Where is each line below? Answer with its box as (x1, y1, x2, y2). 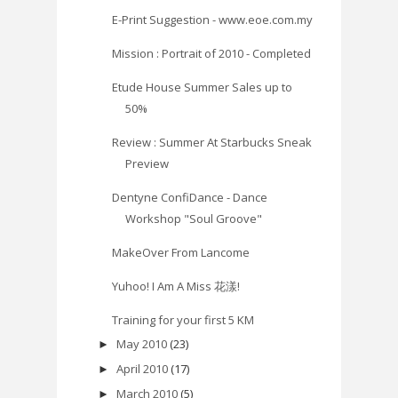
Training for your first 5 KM (112, 311, 255, 328)
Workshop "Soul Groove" (125, 210, 263, 227)
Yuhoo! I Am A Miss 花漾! (112, 277, 241, 294)
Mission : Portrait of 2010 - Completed (112, 44, 312, 61)
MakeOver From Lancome (112, 243, 251, 260)
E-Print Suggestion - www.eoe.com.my (112, 11, 314, 28)
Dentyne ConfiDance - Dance (112, 188, 268, 205)
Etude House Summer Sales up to (112, 78, 293, 95)
